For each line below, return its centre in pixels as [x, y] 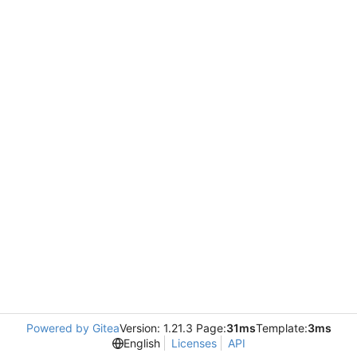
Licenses [194, 343]
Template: [281, 328]
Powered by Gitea [73, 328]
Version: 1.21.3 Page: [173, 328]
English [141, 343]
